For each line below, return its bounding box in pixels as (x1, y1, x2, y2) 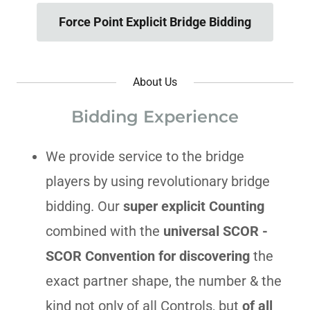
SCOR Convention (46, 247, 155, 264)
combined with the (46, 222, 163, 239)
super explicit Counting (123, 197, 264, 215)
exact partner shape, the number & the (46, 272, 282, 289)
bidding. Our (46, 197, 123, 215)
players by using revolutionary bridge (46, 172, 270, 190)
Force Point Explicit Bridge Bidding (59, 15, 251, 30)
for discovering (158, 247, 250, 264)
